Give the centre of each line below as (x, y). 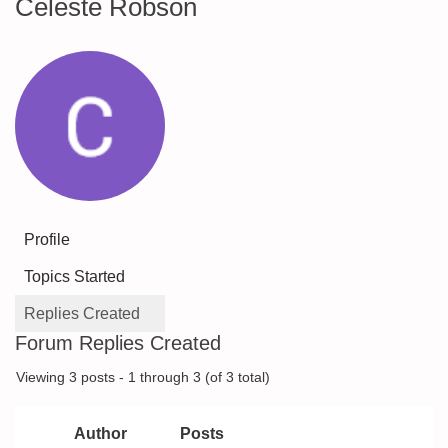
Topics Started (74, 276)
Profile (47, 239)
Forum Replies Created (118, 343)
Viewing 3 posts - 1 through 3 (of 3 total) (143, 377)
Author (100, 433)
